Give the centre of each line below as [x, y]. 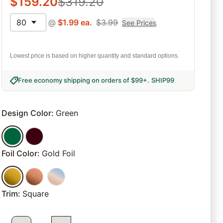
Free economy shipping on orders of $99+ [83, 80]
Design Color [27, 113]
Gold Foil [59, 154]
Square [36, 194]
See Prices [139, 22]
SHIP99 [163, 80]
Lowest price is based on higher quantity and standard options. [95, 56]
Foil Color [20, 154]
